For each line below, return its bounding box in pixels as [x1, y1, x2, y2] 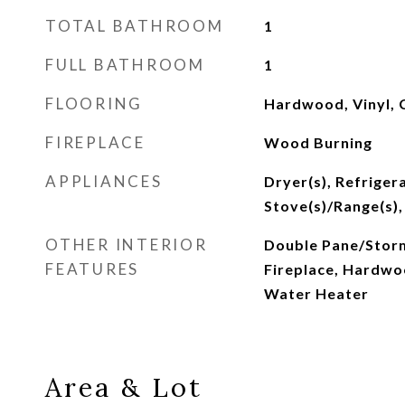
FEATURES [45, 259, 139, 278]
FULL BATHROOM [45, 55, 205, 74]
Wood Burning [263, 134, 372, 151]
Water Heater [263, 285, 369, 302]
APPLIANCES [45, 172, 163, 191]
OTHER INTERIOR [45, 235, 208, 254]
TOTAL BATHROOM [45, 16, 224, 35]
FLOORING [45, 94, 143, 113]
